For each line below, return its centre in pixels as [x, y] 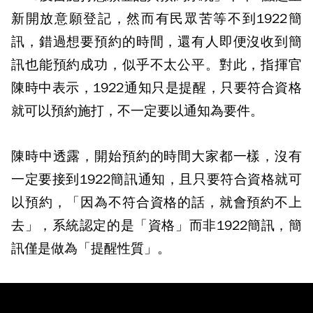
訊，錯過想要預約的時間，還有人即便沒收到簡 [156, 42]
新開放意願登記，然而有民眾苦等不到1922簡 [156, 19]
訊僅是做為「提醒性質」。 [91, 249]
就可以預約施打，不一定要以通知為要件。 [137, 111]
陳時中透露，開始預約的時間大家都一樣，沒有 [156, 156]
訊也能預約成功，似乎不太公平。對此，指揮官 [156, 65]
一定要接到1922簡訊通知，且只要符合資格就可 [156, 180]
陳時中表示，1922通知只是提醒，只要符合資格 [156, 88]
